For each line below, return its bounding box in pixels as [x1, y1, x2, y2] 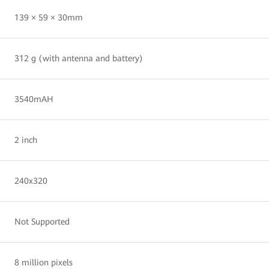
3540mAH [14, 94, 53, 104]
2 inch [14, 134, 37, 145]
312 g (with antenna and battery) [14, 53, 143, 63]
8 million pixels [14, 257, 73, 267]
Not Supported [14, 216, 70, 226]
